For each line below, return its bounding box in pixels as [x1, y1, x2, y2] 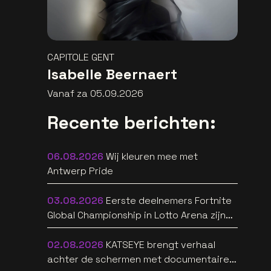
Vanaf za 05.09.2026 [47, 87, 143, 100]
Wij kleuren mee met [105, 150, 198, 163]
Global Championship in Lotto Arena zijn [47, 209, 226, 222]
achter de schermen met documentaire [47, 253, 229, 266]
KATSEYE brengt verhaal [105, 238, 215, 252]
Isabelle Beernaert [47, 65, 177, 84]
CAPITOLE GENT [47, 51, 114, 64]
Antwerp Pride [47, 165, 113, 178]
